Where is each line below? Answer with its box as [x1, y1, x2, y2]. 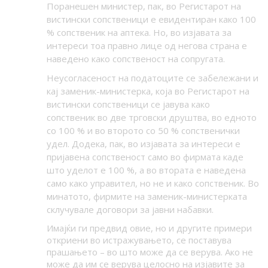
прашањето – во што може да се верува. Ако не [46, 246, 253, 258]
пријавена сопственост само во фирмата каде [46, 151, 243, 163]
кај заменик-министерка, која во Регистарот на [46, 85, 249, 98]
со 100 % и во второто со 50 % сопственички [46, 124, 240, 137]
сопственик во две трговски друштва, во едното [46, 111, 257, 124]
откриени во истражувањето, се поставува [46, 234, 232, 246]
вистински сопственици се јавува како [46, 98, 210, 111]
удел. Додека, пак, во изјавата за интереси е [46, 138, 240, 150]
